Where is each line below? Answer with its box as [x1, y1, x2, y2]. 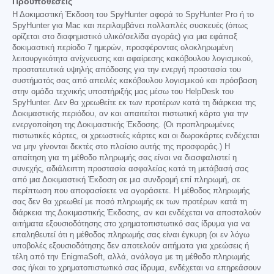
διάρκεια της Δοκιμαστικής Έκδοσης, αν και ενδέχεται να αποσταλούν [12, 208, 261, 217]
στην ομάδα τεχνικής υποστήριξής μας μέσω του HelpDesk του [12, 87, 234, 96]
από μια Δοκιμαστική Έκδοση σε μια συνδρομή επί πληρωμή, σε [12, 175, 240, 184]
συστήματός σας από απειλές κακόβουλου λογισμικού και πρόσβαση [12, 76, 257, 85]
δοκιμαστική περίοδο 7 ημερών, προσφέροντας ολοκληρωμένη [12, 43, 233, 52]
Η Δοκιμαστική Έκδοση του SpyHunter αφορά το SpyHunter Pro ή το [12, 10, 254, 19]
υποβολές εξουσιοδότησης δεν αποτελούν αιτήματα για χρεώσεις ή [12, 241, 249, 250]
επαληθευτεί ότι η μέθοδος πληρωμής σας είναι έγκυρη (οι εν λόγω [12, 230, 250, 239]
